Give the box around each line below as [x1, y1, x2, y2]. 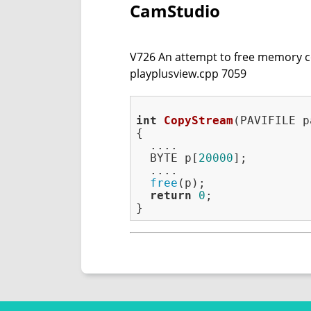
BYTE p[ [136, 151, 199, 165]
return [150, 189, 192, 203]
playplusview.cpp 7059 [130, 66, 246, 82]
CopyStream [164, 114, 233, 128]
